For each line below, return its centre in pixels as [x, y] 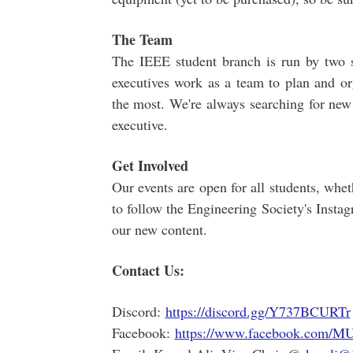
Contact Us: [150, 270]
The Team [142, 39]
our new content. [159, 229]
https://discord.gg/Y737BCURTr [258, 311]
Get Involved [150, 165]
